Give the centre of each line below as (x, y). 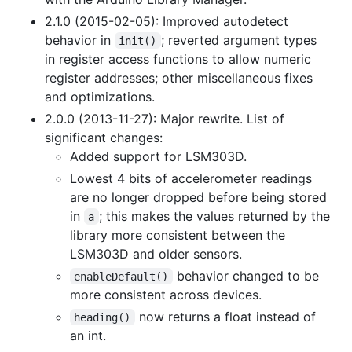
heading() (103, 317)
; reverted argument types (240, 40)
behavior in (80, 40)
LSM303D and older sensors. (156, 253)
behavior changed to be (247, 275)
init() (138, 40)
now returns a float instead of (227, 316)
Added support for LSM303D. (158, 156)
